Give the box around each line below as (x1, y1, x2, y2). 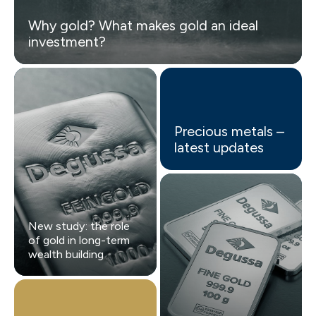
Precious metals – (174, 123, 284, 140)
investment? (28, 33, 106, 51)
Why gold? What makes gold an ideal (28, 17, 258, 35)
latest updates (174, 139, 264, 157)
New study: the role (28, 219, 130, 233)
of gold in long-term (28, 233, 130, 248)
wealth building (28, 248, 104, 262)
